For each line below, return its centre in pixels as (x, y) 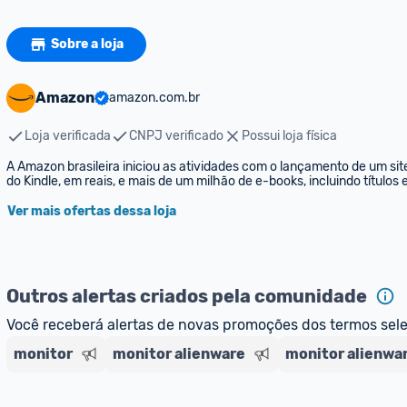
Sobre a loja (87, 44)
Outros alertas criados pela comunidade (187, 296)
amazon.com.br (154, 98)
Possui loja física (289, 136)
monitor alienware (179, 354)
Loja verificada (68, 136)
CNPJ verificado (176, 136)
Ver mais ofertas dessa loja (92, 211)
